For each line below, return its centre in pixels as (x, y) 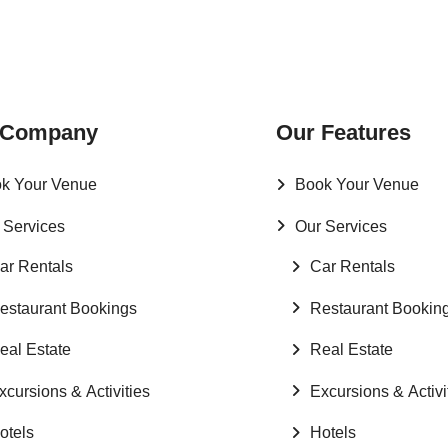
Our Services (341, 226)
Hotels (333, 433)
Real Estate (351, 350)
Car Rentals (352, 267)
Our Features (343, 132)
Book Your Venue (357, 185)
